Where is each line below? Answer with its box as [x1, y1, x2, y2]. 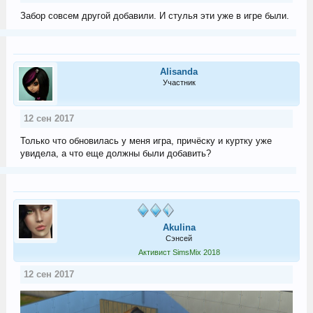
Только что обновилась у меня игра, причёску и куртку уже [20, 135, 272, 146]
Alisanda [160, 66, 198, 77]
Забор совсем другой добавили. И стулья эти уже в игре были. [20, 10, 289, 21]
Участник [162, 78, 196, 87]
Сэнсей [166, 233, 192, 242]
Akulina [162, 221, 196, 233]
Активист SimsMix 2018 [138, 247, 220, 256]
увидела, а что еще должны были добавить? [20, 147, 211, 159]
